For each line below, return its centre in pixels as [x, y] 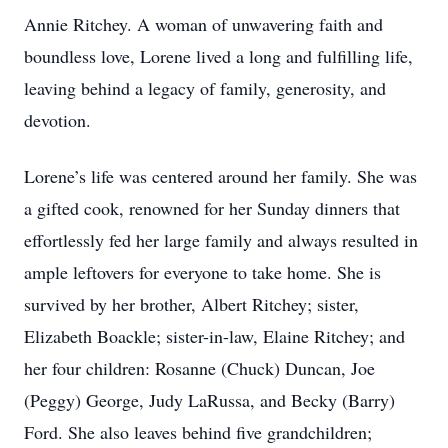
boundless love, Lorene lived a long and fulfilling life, [218, 56]
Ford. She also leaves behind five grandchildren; [198, 432]
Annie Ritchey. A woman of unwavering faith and [203, 24]
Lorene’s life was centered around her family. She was [220, 176]
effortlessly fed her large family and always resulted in [221, 240]
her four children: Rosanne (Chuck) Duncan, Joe [199, 368]
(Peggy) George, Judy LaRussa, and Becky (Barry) [209, 400]
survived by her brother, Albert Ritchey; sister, [191, 304]
